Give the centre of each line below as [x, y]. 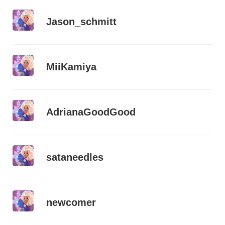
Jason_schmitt [81, 22]
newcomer [71, 203]
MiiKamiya [71, 67]
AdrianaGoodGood [91, 112]
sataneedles [75, 157]
